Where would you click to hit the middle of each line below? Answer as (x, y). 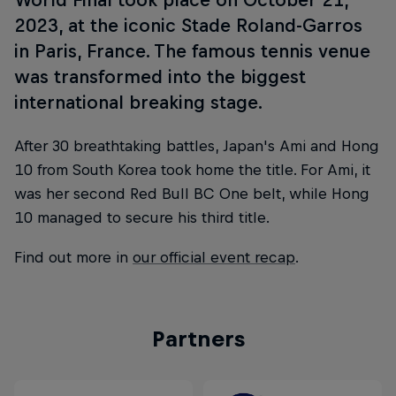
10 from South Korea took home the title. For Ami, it (192, 169)
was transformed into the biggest (160, 76)
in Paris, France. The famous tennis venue (192, 51)
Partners (198, 339)
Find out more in (73, 258)
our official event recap (214, 258)
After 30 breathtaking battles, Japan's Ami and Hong (197, 145)
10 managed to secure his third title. (142, 217)
